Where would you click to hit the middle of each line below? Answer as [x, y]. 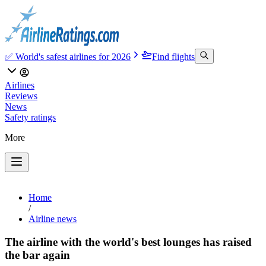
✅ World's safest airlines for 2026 [68, 57]
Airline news [53, 219]
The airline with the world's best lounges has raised [128, 242]
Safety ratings [30, 117]
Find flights [173, 57]
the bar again [37, 255]
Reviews [21, 96]
